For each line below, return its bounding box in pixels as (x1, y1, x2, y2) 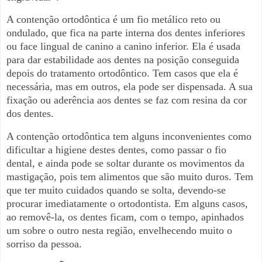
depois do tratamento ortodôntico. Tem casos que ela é (6, 67, 238, 80)
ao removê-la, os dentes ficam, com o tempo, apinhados (6, 211, 244, 223)
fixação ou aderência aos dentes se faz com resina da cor (6, 94, 247, 106)
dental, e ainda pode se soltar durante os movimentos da (6, 157, 244, 170)
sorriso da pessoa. (6, 238, 82, 250)
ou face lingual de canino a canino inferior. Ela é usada (6, 40, 240, 53)
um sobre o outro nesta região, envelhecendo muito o (6, 225, 232, 237)
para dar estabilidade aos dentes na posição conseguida (6, 54, 239, 66)
